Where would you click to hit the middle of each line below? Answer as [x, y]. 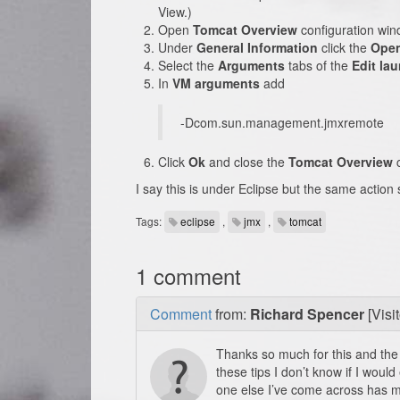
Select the [188, 65]
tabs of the [318, 65]
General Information [257, 47]
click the [344, 47]
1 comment [188, 275]
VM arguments [216, 83]
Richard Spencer [307, 314]
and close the [247, 162]
